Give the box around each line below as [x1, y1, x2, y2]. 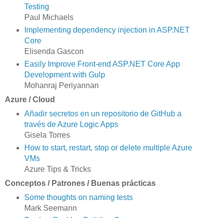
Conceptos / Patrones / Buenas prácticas [5, 179, 156, 187]
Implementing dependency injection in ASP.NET [24, 26, 190, 34]
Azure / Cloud [5, 95, 55, 104]
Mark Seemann [24, 203, 77, 212]
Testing [24, 2, 49, 11]
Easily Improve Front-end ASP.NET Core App [24, 59, 180, 68]
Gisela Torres [24, 130, 70, 139]
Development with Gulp [24, 70, 105, 79]
